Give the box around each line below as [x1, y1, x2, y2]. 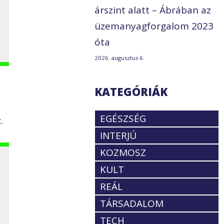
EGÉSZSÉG [100, 112, 146, 125]
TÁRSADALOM [100, 197, 164, 210]
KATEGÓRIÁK [94, 84, 168, 99]
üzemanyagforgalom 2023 [94, 19, 214, 33]
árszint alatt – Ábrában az [94, 3, 211, 17]
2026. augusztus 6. [94, 54, 145, 62]
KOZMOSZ [100, 146, 146, 159]
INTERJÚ [100, 129, 137, 142]
